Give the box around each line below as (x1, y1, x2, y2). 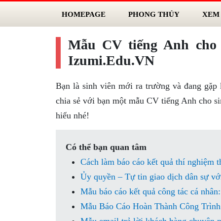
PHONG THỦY (128, 10, 180, 18)
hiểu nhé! (55, 110, 89, 120)
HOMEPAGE (61, 10, 106, 18)
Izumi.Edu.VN (68, 53, 154, 68)
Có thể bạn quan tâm (65, 142, 147, 152)
